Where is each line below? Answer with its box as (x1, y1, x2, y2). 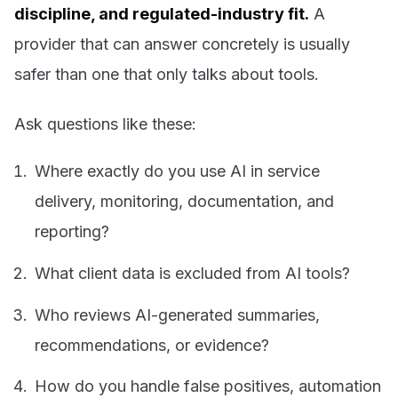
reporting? (35, 222, 110, 242)
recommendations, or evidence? (35, 335, 270, 354)
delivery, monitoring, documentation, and (35, 192, 335, 211)
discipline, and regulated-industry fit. (14, 4, 309, 24)
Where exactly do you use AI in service (35, 162, 321, 181)
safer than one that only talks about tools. (14, 65, 319, 84)
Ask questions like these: (14, 114, 196, 133)
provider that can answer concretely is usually (14, 35, 350, 54)
